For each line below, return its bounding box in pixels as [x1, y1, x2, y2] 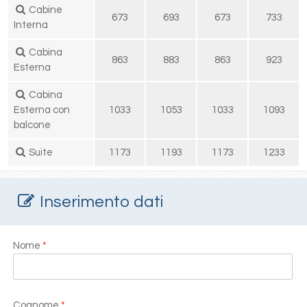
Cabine [27, 4, 63, 15]
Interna [14, 19, 48, 30]
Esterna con [14, 104, 70, 115]
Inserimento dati [36, 193, 164, 211]
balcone [14, 119, 51, 130]
